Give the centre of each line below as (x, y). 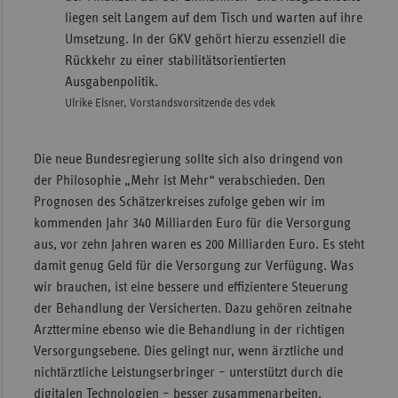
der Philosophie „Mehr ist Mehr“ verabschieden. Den (179, 180)
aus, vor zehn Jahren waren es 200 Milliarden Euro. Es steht (199, 244)
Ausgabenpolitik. (111, 81)
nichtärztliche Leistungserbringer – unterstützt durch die (188, 372)
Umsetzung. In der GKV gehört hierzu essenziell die (205, 39)
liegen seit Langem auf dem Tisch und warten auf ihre (213, 17)
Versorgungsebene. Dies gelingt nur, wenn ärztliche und (188, 350)
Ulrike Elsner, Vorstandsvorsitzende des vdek (170, 103)
